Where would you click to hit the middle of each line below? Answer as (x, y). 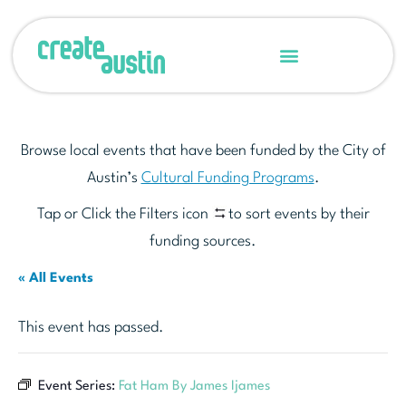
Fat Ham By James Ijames (194, 387)
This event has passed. (91, 328)
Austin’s (114, 179)
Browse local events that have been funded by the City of (203, 151)
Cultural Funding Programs (227, 179)
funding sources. (203, 242)
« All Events (56, 279)
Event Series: (78, 387)
